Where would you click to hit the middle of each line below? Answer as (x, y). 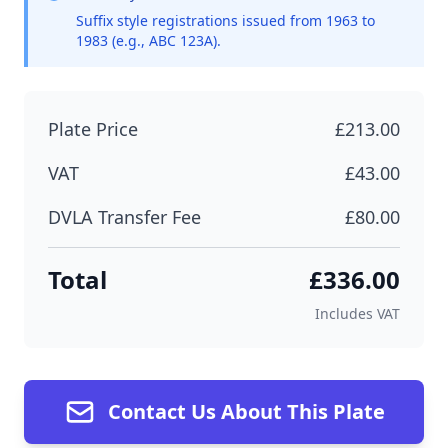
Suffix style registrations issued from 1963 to (225, 20)
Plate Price (93, 129)
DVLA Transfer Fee (124, 217)
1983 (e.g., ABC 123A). (148, 40)
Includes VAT (357, 313)
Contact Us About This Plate (246, 411)
